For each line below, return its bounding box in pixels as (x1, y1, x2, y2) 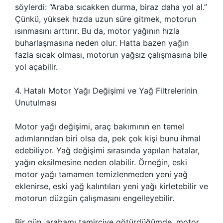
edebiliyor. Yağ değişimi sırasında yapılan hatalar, (15, 145, 200, 155)
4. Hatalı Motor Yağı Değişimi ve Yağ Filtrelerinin (15, 86, 197, 96)
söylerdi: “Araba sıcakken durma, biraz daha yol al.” (15, 2, 207, 12)
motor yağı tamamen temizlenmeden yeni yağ (15, 169, 188, 179)
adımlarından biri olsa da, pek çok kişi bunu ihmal (15, 133, 201, 143)
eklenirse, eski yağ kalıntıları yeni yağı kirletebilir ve (15, 181, 208, 191)
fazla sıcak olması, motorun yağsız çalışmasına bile (15, 50, 207, 60)
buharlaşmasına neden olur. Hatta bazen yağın (15, 38, 189, 48)
